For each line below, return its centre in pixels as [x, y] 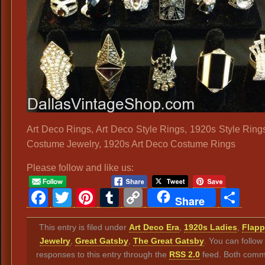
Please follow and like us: [80, 168]
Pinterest [136, 197]
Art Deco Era [154, 227]
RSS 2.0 [185, 254]
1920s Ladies [210, 227]
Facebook [93, 197]
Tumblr [151, 197]
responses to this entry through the [103, 254]
